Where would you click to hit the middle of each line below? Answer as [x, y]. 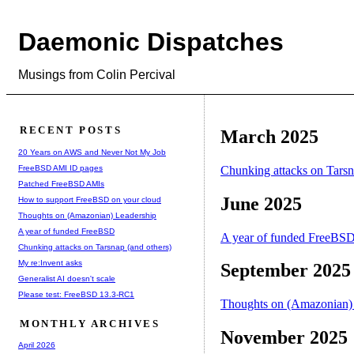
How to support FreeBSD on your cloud [90, 199]
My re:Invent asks [50, 262]
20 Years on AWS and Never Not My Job [92, 152]
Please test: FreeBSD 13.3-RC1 [76, 294]
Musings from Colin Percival [97, 74]
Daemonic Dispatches [151, 42]
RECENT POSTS [71, 130]
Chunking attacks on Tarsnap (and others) [95, 247]
